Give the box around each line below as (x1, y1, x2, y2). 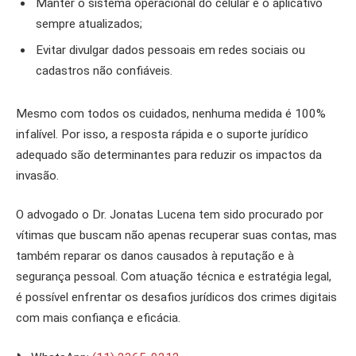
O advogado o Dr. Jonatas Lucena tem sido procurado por (16, 207, 323, 222)
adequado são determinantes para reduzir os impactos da (16, 147, 322, 162)
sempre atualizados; (36, 17, 142, 32)
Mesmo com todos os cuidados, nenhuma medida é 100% (16, 106, 326, 121)
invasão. (16, 168, 59, 183)
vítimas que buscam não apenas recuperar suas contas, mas (16, 228, 337, 243)
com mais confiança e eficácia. (16, 311, 180, 326)
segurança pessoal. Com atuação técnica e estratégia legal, (16, 269, 331, 284)
